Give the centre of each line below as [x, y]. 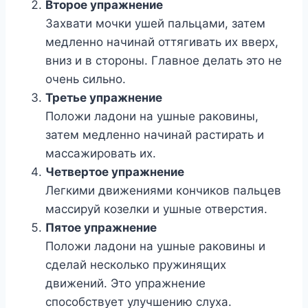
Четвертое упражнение [115, 172]
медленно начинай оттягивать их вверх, [162, 42]
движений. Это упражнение [125, 284]
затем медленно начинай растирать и [155, 135]
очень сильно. [86, 79]
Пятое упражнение [101, 228]
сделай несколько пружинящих [136, 265]
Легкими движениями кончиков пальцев [163, 191]
